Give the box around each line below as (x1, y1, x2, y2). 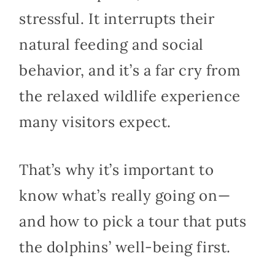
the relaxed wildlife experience (19, 87, 241, 106)
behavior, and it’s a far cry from (19, 61, 241, 80)
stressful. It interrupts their (19, 9, 215, 29)
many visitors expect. (19, 112, 176, 132)
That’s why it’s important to (19, 160, 214, 180)
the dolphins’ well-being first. (19, 238, 231, 257)
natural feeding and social (19, 35, 204, 55)
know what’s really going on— (19, 186, 231, 206)
